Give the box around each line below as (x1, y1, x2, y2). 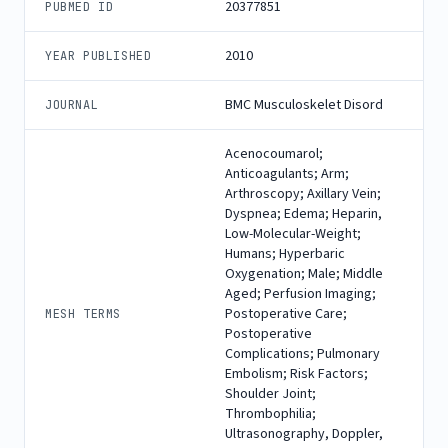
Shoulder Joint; (225, 383, 316, 404)
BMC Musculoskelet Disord (225, 94, 383, 115)
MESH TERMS (45, 305, 121, 322)
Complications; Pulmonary (225, 343, 380, 364)
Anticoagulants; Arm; (225, 163, 349, 184)
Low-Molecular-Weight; (225, 223, 361, 244)
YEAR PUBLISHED (45, 47, 152, 64)
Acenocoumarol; (225, 143, 323, 164)
